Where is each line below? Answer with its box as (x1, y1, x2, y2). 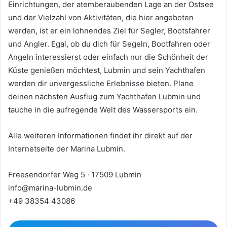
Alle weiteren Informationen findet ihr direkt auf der (8, 130, 193, 140)
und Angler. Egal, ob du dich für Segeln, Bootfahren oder (8, 39, 210, 49)
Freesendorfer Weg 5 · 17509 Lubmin (8, 169, 141, 179)
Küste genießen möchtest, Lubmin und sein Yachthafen (8, 65, 205, 75)
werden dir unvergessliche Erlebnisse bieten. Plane (8, 78, 194, 88)
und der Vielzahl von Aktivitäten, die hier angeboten (8, 12, 194, 22)
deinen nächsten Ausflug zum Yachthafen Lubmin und (8, 91, 201, 101)
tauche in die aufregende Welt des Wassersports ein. (8, 104, 198, 115)
